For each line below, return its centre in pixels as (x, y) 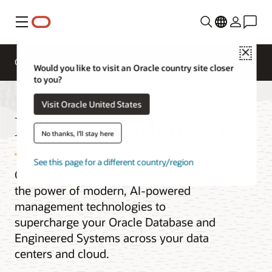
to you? (48, 80)
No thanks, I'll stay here (78, 133)
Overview (32, 62)
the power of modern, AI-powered (103, 190)
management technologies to (90, 206)
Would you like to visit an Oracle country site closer (134, 68)
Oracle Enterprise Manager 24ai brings (114, 174)
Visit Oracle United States (92, 104)
